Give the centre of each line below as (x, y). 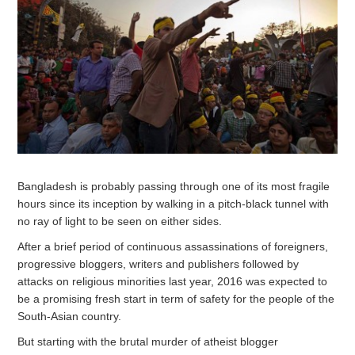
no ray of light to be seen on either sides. (120, 221)
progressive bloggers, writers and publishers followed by (158, 263)
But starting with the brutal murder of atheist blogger (148, 341)
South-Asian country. (70, 316)
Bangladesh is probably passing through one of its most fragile (174, 186)
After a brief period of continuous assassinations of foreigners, (173, 246)
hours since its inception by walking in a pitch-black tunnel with (174, 203)
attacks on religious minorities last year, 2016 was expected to (173, 281)
